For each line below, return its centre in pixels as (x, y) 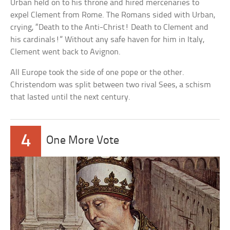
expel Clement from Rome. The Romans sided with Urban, (113, 15)
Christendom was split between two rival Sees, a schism (111, 85)
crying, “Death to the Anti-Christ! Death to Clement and (110, 28)
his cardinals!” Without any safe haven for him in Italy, (108, 40)
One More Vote (83, 141)
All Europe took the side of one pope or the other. (98, 73)
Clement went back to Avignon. (66, 52)
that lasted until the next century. (71, 98)
